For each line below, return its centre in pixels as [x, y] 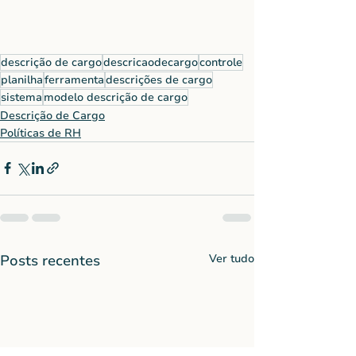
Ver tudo [232, 258]
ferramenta [74, 79]
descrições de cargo [159, 79]
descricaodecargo [151, 62]
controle [221, 62]
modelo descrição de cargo [116, 97]
